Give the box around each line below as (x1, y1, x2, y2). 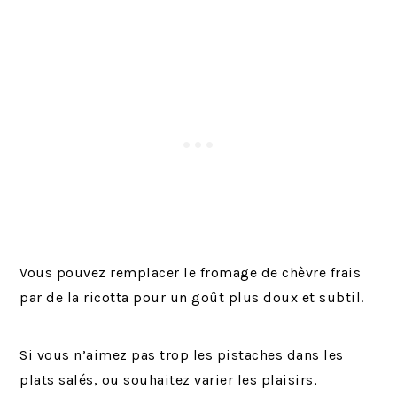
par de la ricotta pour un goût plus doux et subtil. (19, 288, 364, 306)
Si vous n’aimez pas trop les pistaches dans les (19, 346, 344, 363)
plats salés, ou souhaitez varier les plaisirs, (19, 370, 318, 388)
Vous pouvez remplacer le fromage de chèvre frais (19, 263, 362, 281)
